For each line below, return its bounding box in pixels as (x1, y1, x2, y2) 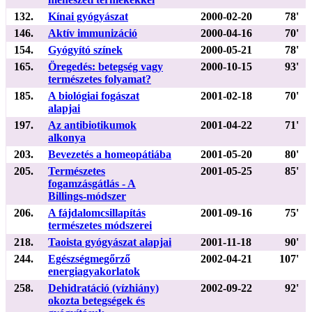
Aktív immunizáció (48, 26, 137, 39)
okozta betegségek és (48, 294, 145, 306)
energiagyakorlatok (48, 265, 140, 277)
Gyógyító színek (48, 43, 123, 56)
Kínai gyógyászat (48, 10, 128, 22)
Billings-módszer (48, 189, 126, 202)
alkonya (48, 131, 86, 143)
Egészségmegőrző (48, 252, 130, 265)
